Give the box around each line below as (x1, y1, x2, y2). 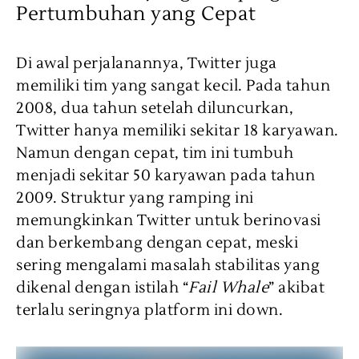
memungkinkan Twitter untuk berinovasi (16, 210, 321, 230)
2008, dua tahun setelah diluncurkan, (16, 98, 293, 118)
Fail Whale (188, 277, 268, 297)
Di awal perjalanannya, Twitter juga (16, 53, 277, 73)
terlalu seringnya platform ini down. (16, 300, 283, 320)
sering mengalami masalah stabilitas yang (16, 255, 320, 275)
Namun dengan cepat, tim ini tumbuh (16, 143, 293, 163)
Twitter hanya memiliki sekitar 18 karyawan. (16, 120, 339, 140)
